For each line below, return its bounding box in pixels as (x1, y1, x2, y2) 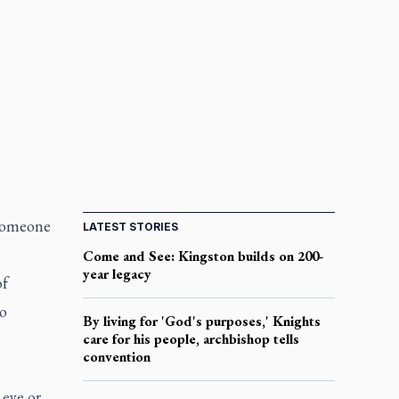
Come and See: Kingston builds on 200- (82, 246, 323, 265)
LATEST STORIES (82, 219, 178, 233)
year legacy (82, 264, 151, 283)
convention (82, 346, 151, 366)
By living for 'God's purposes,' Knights (82, 311, 321, 330)
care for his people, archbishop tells (82, 329, 299, 348)
